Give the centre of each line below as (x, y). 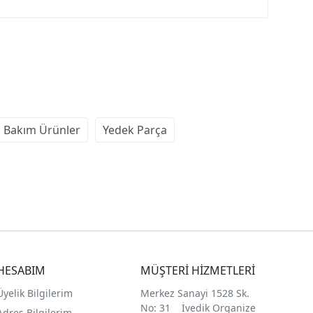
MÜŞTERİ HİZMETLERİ (198, 271)
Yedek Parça (135, 130)
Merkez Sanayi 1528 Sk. (195, 293)
